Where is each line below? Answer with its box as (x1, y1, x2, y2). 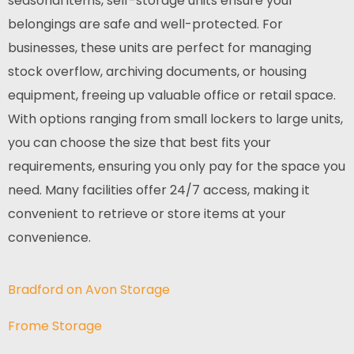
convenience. (8, 228, 91, 247)
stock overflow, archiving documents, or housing (8, 62, 307, 81)
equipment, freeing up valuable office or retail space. (8, 86, 336, 104)
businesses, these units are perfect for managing (8, 39, 311, 57)
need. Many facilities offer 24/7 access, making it (8, 181, 310, 199)
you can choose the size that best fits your (8, 134, 271, 152)
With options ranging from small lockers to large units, (8, 110, 343, 128)
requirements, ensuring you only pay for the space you (8, 157, 345, 175)
